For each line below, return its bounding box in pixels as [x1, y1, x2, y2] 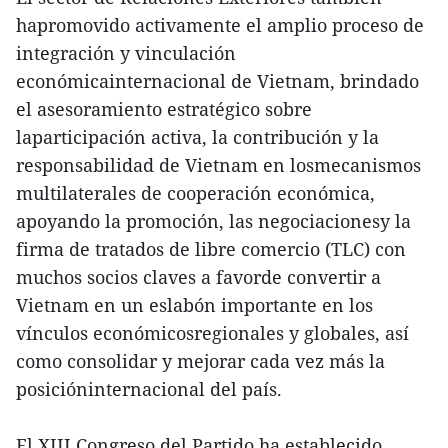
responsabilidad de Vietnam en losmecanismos [16, 153, 421, 178]
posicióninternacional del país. [16, 377, 282, 402]
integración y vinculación [16, 41, 236, 66]
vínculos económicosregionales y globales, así [16, 321, 409, 346]
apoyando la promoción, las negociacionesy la [16, 209, 411, 234]
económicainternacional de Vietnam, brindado [16, 69, 419, 94]
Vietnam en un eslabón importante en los [16, 293, 373, 318]
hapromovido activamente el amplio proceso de [16, 13, 424, 38]
